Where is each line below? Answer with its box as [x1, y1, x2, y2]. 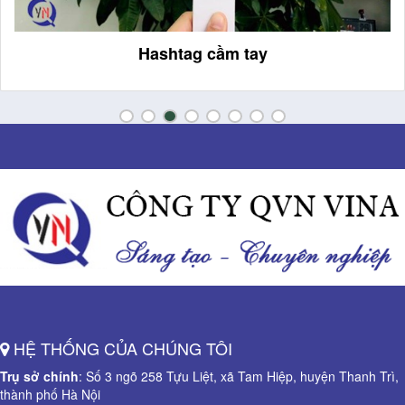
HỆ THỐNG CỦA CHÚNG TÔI [9, 336, 232, 360]
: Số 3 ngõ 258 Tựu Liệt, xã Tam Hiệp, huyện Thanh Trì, [79, 367, 399, 385]
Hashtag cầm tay [137, 42, 268, 66]
